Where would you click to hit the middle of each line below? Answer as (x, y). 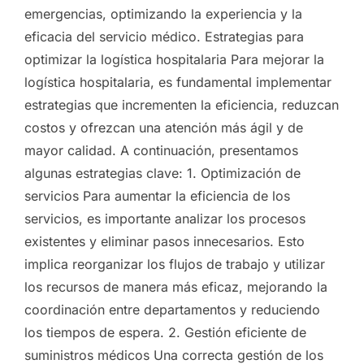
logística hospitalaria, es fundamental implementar (178, 82)
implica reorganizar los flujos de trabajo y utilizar (175, 264)
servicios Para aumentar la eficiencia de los (157, 195)
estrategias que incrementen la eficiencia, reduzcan (182, 104)
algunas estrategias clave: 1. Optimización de (162, 173)
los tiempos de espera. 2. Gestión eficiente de (165, 332)
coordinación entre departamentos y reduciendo (172, 309)
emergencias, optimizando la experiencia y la (163, 13)
